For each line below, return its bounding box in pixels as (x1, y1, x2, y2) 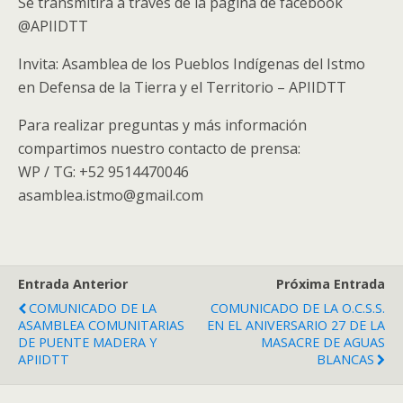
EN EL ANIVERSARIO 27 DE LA (207, 317, 385, 334)
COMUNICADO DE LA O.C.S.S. (210, 300, 385, 317)
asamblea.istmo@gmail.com (18, 185, 203, 205)
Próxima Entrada (276, 275, 385, 292)
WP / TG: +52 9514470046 (18, 162, 189, 182)
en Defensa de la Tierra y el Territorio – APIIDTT (18, 77, 346, 97)
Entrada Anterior (18, 275, 128, 292)
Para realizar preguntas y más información (18, 115, 307, 135)
